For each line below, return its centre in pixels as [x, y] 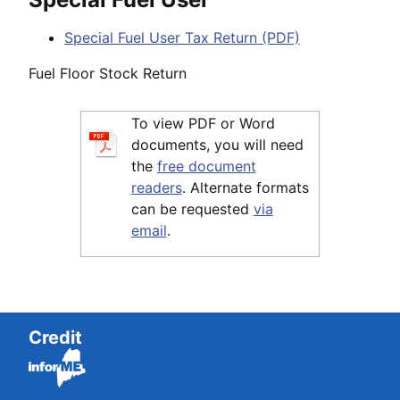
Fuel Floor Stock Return [108, 73]
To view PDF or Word [203, 123]
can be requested [192, 208]
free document [206, 166]
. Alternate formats [245, 187]
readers [156, 187]
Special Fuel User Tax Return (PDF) [182, 37]
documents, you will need [217, 144]
